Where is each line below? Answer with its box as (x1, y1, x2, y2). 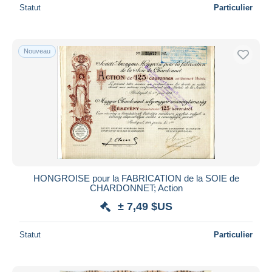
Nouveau (24, 47, 50, 55)
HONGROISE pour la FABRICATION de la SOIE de (33, 172, 239, 183)
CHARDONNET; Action (89, 182, 183, 193)
